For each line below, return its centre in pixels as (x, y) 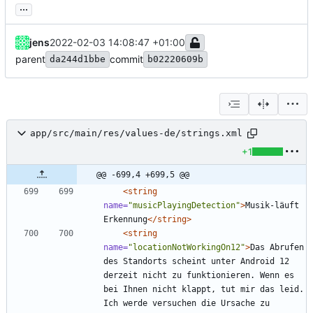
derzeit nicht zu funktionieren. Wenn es (199, 275)
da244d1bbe (78, 59)
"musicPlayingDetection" (184, 205)
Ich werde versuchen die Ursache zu (187, 303)
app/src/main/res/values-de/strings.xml (136, 133)
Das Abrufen (277, 247)
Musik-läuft (272, 205)
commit (126, 59)
